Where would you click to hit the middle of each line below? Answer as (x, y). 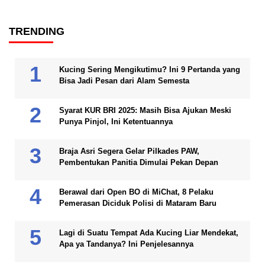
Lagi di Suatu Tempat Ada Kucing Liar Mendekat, (149, 233)
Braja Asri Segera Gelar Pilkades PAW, (129, 151)
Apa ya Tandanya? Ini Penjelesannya (126, 244)
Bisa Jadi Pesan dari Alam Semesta (124, 81)
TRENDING (37, 32)
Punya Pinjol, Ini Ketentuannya (116, 122)
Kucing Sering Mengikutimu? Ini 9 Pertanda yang (150, 70)
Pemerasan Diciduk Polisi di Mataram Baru (138, 203)
